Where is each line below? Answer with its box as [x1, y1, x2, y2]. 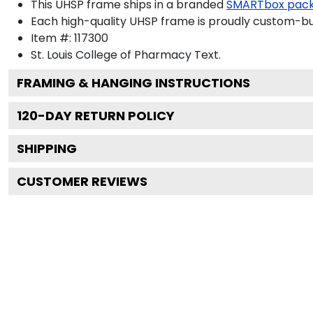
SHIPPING [17, 139, 77, 157]
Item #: [31, 29, 74, 46]
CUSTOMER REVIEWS [17, 172, 147, 190]
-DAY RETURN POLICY [38, 106, 175, 124]
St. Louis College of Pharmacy [31, 46, 191, 63]
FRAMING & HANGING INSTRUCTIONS [17, 73, 250, 92]
